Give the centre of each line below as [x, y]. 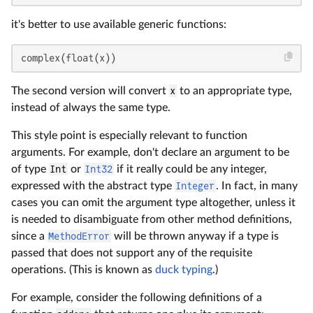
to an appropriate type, [234, 90]
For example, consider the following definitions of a [137, 297]
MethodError [79, 236]
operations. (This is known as [83, 269]
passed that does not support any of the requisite [132, 253]
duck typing [184, 269]
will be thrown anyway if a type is [195, 236]
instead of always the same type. [91, 107]
